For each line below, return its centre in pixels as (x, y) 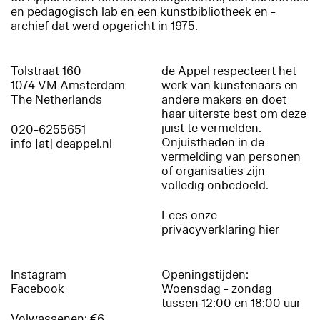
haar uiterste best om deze (234, 114)
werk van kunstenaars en (230, 85)
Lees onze (190, 215)
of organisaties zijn (214, 171)
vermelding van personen (231, 156)
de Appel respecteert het (229, 71)
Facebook (37, 289)
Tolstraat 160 (46, 71)
